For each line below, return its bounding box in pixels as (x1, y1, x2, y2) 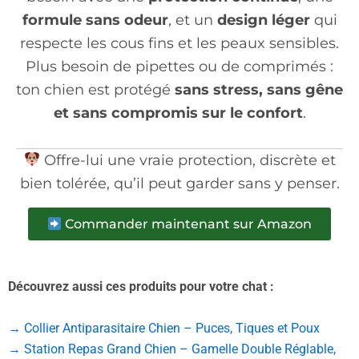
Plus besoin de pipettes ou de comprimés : (26, 57, 333, 75)
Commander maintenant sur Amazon (62, 216, 313, 232)
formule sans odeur (22, 10, 168, 29)
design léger (216, 10, 310, 29)
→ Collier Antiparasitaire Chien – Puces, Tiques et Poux (8, 320, 320, 336)
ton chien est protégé (16, 80, 175, 99)
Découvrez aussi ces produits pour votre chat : (8, 278, 274, 294)
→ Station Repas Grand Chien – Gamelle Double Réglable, (8, 341, 336, 357)
